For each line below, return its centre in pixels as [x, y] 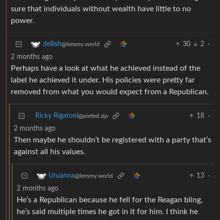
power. [23, 21]
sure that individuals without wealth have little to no [101, 9]
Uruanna [62, 176]
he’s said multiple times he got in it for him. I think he [107, 212]
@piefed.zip [93, 116]
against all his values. [50, 152]
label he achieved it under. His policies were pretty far [103, 80]
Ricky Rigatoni [57, 116]
